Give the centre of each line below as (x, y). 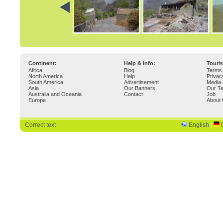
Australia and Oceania (55, 94)
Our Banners (140, 88)
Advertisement (141, 82)
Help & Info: (140, 63)
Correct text (40, 125)
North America (46, 76)
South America (46, 82)
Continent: (43, 63)
